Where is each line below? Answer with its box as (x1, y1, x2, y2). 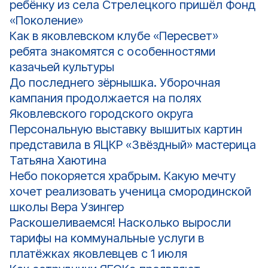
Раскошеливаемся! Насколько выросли (10, 215, 231, 230)
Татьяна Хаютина (10, 153, 107, 167)
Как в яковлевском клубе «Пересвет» (10, 29, 218, 43)
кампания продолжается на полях (10, 91, 202, 105)
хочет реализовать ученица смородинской (10, 184, 251, 199)
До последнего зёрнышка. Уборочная (10, 75, 220, 90)
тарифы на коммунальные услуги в (10, 231, 204, 245)
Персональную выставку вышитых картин (10, 122, 242, 136)
